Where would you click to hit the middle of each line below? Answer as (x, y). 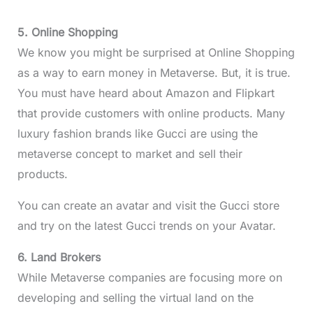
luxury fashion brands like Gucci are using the (137, 134)
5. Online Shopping (67, 32)
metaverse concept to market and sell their (130, 154)
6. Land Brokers (59, 257)
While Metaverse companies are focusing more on (150, 278)
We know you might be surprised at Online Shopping (156, 53)
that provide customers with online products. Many (151, 114)
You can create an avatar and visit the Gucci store (148, 206)
